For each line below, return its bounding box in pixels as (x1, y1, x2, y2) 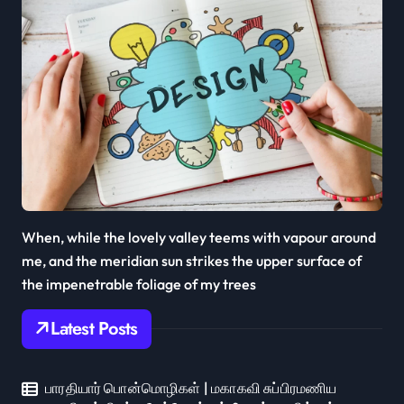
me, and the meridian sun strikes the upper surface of (22, 251, 362, 270)
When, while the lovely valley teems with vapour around (22, 227, 376, 246)
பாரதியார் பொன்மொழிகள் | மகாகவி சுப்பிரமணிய (45, 378, 337, 397)
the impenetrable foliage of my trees (22, 274, 256, 293)
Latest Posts (50, 315, 138, 342)
